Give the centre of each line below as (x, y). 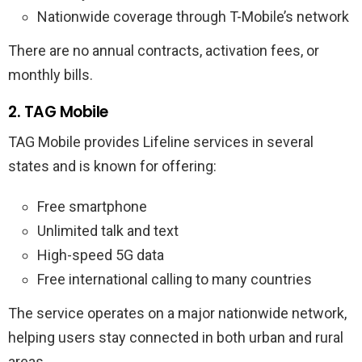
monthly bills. (51, 74)
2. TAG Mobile (58, 112)
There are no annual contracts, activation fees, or (164, 50)
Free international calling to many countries (175, 279)
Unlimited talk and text (108, 230)
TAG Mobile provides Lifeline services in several (161, 141)
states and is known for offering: (112, 166)
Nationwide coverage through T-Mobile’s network (193, 16)
